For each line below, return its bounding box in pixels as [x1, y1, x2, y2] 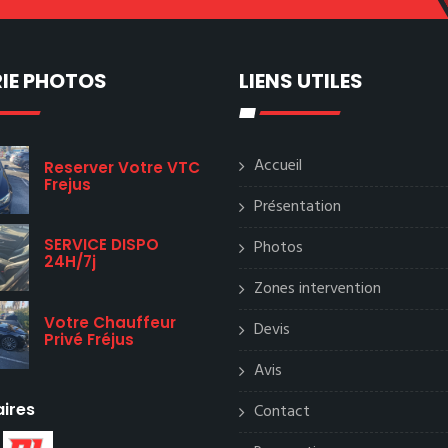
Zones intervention [254, 276, 381, 302]
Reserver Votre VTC [44, 156, 200, 178]
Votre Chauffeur [44, 311, 176, 333]
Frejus [44, 173, 91, 195]
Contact [254, 399, 310, 425]
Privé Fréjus [44, 328, 134, 350]
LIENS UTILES [239, 67, 363, 95]
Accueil [254, 153, 302, 179]
